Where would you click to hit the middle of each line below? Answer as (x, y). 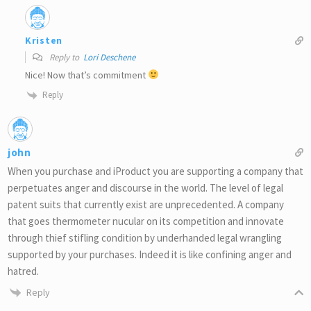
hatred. (23, 271)
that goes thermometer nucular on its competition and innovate (146, 221)
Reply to (65, 57)
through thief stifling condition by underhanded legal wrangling (145, 237)
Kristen (44, 41)
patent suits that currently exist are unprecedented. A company (146, 204)
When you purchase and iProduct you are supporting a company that (155, 171)
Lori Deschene (109, 57)
